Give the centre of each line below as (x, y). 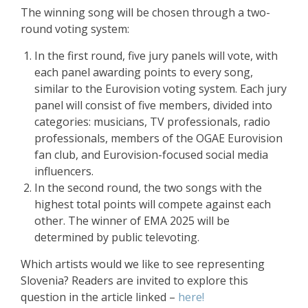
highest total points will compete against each (153, 204)
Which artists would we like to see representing (143, 264)
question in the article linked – (99, 297)
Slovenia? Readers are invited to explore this (134, 280)
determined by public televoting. (117, 237)
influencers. (64, 171)
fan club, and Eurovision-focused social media (151, 155)
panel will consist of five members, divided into (153, 105)
